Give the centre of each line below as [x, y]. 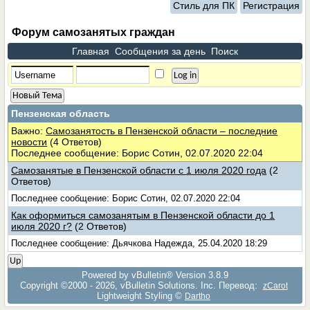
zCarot [275, 285]
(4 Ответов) [76, 142]
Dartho [198, 296]
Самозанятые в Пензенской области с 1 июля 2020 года [139, 170]
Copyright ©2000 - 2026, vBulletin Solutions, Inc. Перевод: [140, 285]
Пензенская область [61, 113]
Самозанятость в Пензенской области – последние [162, 131]
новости [29, 142]
